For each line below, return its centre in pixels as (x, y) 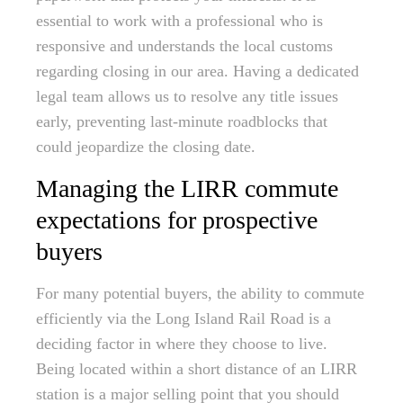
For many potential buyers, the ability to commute (200, 294)
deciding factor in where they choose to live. (182, 344)
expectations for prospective (177, 220)
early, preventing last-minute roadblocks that (182, 122)
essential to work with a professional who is (179, 21)
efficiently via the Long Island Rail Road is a (184, 319)
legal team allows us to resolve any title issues (187, 97)
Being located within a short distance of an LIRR (197, 369)
